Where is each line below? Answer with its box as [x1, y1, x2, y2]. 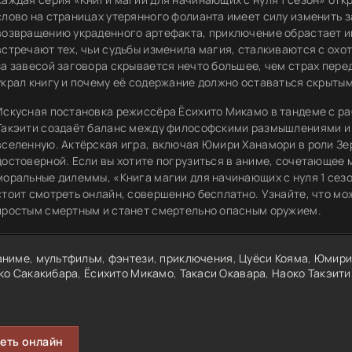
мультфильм [35, 251, 103, 266]
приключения [159, 251, 233, 266]
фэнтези [108, 251, 154, 266]
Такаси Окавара [179, 266, 266, 280]
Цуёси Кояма [239, 251, 309, 266]
